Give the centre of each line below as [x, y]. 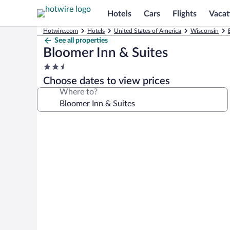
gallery [55, 138]
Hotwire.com [61, 31]
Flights [185, 14]
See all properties [81, 41]
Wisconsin [205, 31]
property [58, 86]
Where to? [79, 92]
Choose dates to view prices [107, 81]
